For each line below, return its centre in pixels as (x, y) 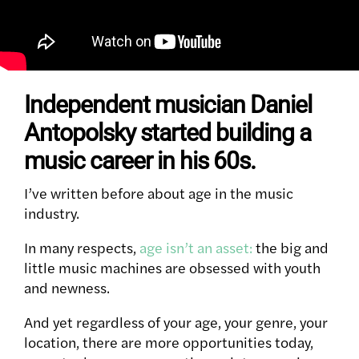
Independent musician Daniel (168, 105)
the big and (290, 248)
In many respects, (82, 248)
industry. (52, 213)
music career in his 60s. (140, 161)
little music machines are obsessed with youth (172, 268)
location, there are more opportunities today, (169, 342)
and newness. (67, 288)
